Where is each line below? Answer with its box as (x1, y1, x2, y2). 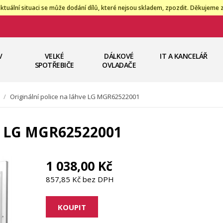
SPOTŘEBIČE (34, 60, 74, 70)
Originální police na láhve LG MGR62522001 (10, 92, 139, 101)
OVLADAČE (102, 60, 136, 70)
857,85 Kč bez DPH (45, 174, 114, 185)
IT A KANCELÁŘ (160, 51, 208, 61)
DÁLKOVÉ (104, 51, 134, 61)
